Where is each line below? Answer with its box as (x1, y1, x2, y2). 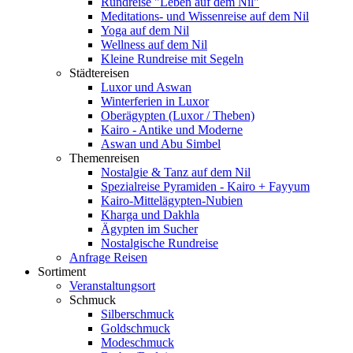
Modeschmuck (101, 336, 174, 349)
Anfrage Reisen (69, 251, 147, 264)
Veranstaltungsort (69, 279, 155, 292)
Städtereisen (69, 66, 129, 80)
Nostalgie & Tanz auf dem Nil (101, 165, 251, 179)
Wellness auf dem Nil (101, 38, 207, 51)
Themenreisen (69, 151, 139, 165)
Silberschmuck (101, 307, 174, 321)
